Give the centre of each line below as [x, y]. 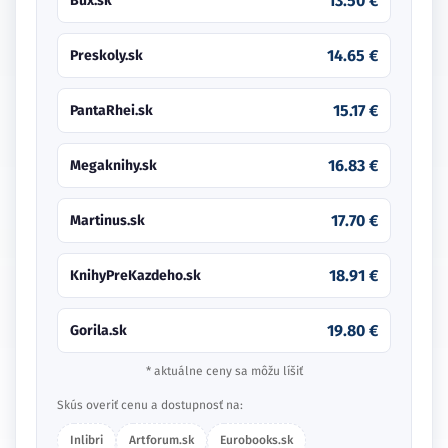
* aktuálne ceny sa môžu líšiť [224, 370]
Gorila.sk [98, 330]
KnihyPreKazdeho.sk [135, 275]
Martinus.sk [107, 220]
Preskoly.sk [106, 55]
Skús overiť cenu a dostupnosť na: [150, 404]
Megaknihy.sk [113, 165]
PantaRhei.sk [111, 110]
